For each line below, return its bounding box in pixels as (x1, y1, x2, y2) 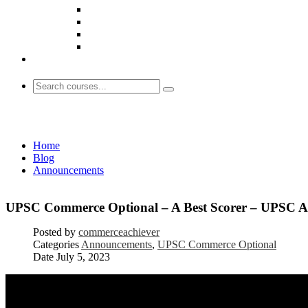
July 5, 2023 (56, 250, 110, 263)
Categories (33, 238, 79, 250)
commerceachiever (78, 225, 159, 238)
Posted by (33, 225, 76, 238)
